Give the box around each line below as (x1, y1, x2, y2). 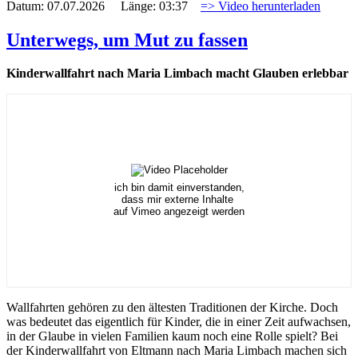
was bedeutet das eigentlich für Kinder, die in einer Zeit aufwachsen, (6, 315, 351, 329)
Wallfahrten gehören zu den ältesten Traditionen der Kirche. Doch (6, 300, 338, 315)
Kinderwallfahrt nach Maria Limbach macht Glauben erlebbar (6, 66, 348, 81)
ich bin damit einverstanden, (113, 181, 245, 194)
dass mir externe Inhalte (121, 193, 237, 206)
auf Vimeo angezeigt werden (113, 205, 245, 218)
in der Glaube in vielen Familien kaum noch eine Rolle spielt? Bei (6, 329, 338, 344)
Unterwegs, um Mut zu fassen (6, 29, 248, 50)
